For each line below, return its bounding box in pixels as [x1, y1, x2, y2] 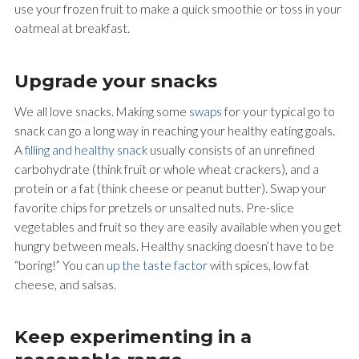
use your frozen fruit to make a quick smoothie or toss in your [14, 2, 341, 17]
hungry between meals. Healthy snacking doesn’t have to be [14, 238, 334, 253]
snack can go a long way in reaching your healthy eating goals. [14, 123, 335, 138]
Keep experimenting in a [14, 325, 252, 349]
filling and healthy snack [24, 142, 147, 157]
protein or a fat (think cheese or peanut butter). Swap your [14, 180, 326, 196]
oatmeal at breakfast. [14, 21, 130, 36]
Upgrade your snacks [14, 69, 217, 92]
